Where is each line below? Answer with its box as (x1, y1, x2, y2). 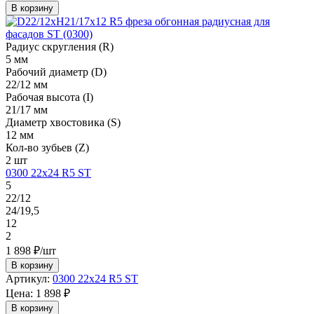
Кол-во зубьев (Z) (6, 141, 89, 153)
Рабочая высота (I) (6, 90, 93, 103)
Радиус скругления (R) (6, 40, 114, 53)
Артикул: (6, 272, 50, 285)
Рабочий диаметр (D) (6, 65, 107, 78)
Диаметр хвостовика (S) (6, 116, 121, 128)
